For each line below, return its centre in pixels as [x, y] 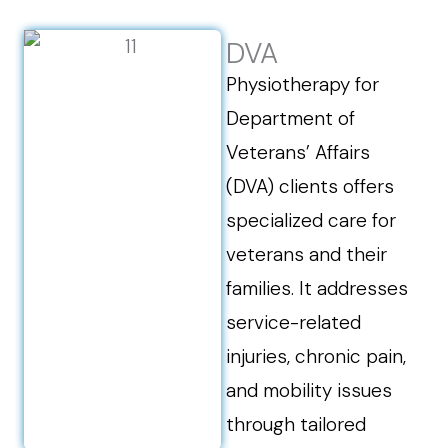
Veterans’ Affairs [298, 152]
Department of [291, 118]
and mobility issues [309, 390]
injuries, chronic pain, [316, 356]
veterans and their [307, 254]
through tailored [296, 424]
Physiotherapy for [303, 84]
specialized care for [311, 220]
